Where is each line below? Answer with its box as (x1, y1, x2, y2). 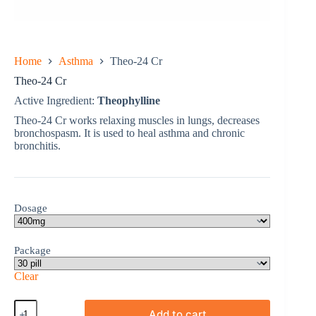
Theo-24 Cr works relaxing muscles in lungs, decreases (14, 114, 260, 127)
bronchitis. (14, 140, 61, 152)
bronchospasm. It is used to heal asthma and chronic (14, 127, 245, 140)
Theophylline (97, 95, 160, 107)
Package (14, 245, 51, 257)
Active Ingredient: (14, 95, 97, 107)
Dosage (14, 202, 47, 214)
